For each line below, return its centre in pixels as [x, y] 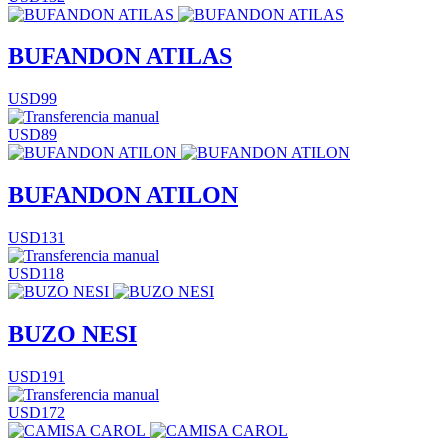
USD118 [36, 274]
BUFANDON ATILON [123, 195]
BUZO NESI [72, 334]
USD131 [36, 238]
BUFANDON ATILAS [120, 56]
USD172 [36, 412]
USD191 [36, 376]
